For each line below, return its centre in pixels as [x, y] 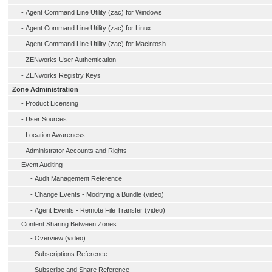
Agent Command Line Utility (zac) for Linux [88, 28]
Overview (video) [60, 238]
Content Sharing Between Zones [69, 224]
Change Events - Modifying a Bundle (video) [99, 194]
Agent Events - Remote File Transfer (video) [100, 210]
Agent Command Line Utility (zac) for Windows [94, 12]
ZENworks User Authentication [71, 59]
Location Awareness [55, 135]
